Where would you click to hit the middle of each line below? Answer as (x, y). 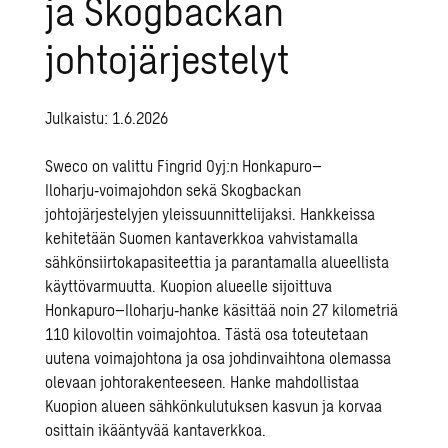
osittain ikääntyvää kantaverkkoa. (156, 429)
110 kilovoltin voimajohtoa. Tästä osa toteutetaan (207, 333)
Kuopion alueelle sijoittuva (246, 285)
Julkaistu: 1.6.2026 (107, 117)
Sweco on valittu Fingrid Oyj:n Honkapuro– (184, 165)
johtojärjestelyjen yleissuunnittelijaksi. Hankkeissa (210, 213)
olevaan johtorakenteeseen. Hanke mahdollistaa (202, 381)
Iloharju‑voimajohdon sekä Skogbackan (173, 189)
